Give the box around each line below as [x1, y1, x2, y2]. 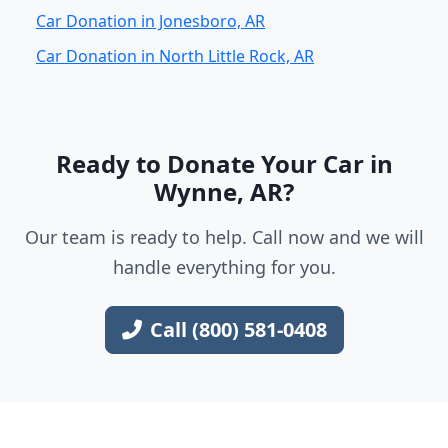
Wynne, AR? [154, 175, 294, 208]
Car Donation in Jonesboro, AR [36, 10, 265, 32]
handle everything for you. [112, 255, 336, 279]
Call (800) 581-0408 [149, 316, 327, 343]
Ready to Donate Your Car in [55, 147, 393, 180]
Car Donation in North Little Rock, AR [36, 45, 314, 67]
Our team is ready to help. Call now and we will [24, 225, 424, 249]
